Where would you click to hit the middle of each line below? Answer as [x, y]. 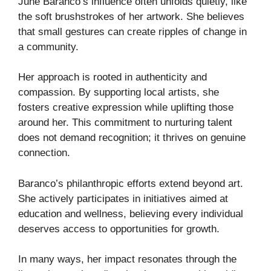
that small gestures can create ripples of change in [132, 31]
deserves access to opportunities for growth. [119, 229]
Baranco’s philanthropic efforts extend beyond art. [131, 183]
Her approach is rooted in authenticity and [113, 77]
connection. [44, 153]
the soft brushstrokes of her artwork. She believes [131, 16]
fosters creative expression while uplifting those [126, 108]
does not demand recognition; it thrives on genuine [132, 138]
